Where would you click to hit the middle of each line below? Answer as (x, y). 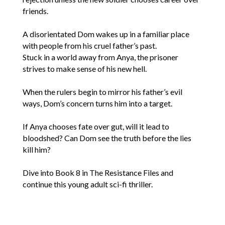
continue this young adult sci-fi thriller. (87, 184)
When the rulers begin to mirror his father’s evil (102, 91)
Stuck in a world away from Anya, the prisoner (100, 57)
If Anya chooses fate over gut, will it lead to (96, 126)
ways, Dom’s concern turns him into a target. (97, 103)
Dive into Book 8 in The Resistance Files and (98, 172)
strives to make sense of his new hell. (84, 68)
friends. (35, 11)
